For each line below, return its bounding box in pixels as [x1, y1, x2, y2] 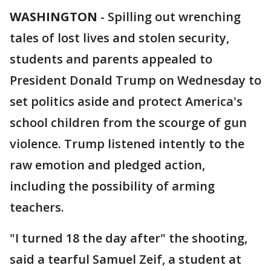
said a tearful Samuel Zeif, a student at [10, 251, 241, 267]
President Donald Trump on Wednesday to [10, 72, 261, 88]
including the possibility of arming [10, 178, 215, 194]
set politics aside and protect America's [10, 93, 243, 109]
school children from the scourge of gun [10, 114, 247, 131]
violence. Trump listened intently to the [10, 135, 244, 152]
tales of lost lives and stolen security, [10, 30, 229, 46]
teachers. [10, 199, 64, 215]
